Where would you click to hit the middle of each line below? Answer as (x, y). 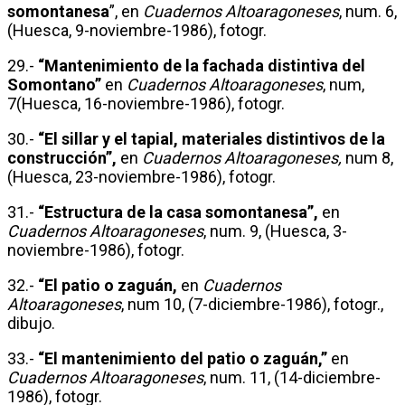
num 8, (367, 157)
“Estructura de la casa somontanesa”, (178, 212)
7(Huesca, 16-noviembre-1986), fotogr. (146, 103)
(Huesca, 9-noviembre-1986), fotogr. (137, 30)
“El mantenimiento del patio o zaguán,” (183, 358)
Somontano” (54, 84)
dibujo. (31, 323)
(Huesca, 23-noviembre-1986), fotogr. (141, 176)
